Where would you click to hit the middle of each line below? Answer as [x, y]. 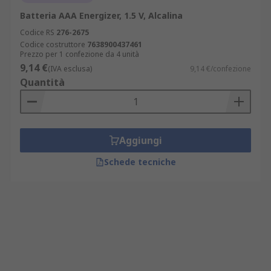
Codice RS [37, 32]
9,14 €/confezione [220, 69]
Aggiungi [140, 140]
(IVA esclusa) [70, 69]
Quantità [42, 82]
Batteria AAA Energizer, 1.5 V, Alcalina [101, 15]
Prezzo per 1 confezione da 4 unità [80, 54]
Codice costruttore [53, 44]
